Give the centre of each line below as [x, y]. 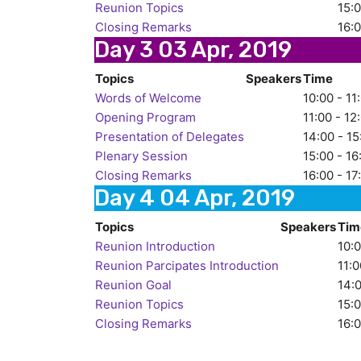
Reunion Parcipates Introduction [187, 266]
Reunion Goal [133, 285]
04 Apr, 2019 [227, 198]
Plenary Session [141, 156]
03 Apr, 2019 [225, 50]
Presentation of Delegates [170, 137]
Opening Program [145, 117]
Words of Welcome [148, 98]
